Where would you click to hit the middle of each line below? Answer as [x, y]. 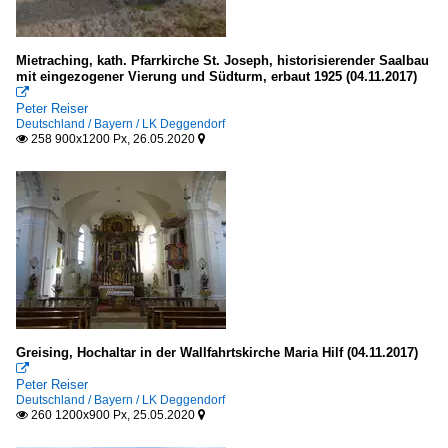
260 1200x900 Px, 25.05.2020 [113, 415]
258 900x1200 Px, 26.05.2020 [113, 139]
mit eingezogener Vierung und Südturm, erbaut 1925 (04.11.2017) [216, 77]
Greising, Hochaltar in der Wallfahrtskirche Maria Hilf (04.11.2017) [217, 353]
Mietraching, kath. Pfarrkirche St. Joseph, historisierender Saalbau [222, 61]
